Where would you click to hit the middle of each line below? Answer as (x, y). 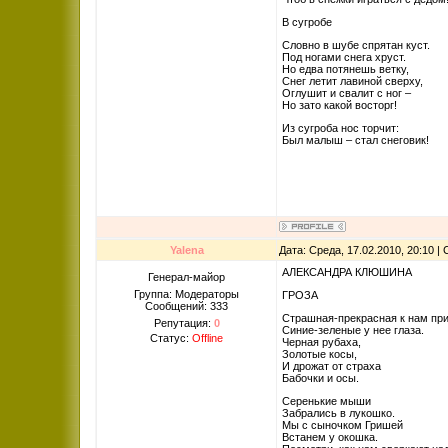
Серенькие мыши (326, 401)
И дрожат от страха (331, 366)
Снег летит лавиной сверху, (352, 81)
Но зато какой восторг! (339, 105)
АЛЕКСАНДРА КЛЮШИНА (347, 272)
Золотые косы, (319, 354)
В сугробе (307, 22)
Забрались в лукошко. (338, 413)
